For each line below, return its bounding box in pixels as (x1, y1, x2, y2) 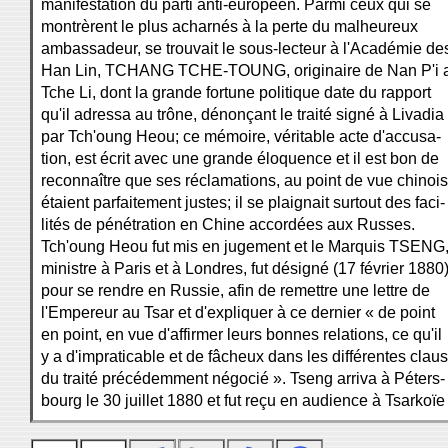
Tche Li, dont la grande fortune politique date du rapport (41, 84, 431, 101)
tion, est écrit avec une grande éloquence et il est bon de (41, 150, 439, 167)
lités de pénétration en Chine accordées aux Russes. (41, 216, 415, 233)
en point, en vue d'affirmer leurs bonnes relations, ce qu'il (41, 326, 442, 343)
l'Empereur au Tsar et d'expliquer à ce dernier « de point (41, 304, 435, 321)
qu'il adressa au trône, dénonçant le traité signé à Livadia (41, 106, 444, 123)
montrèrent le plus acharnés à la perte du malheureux (41, 18, 418, 35)
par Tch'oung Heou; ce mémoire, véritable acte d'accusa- (41, 128, 441, 145)
